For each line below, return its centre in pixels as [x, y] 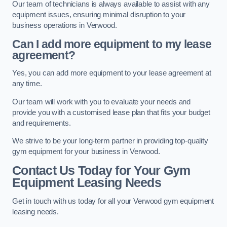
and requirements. [42, 123]
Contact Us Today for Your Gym [101, 170]
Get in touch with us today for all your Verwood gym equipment [113, 201]
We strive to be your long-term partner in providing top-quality [110, 141]
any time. [27, 84]
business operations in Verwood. [65, 26]
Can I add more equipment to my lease [112, 44]
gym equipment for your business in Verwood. [86, 152]
